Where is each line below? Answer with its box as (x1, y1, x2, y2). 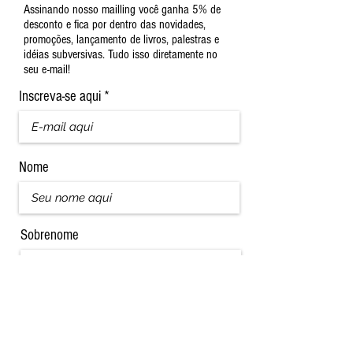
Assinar (109, 307, 150, 326)
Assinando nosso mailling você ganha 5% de (24, 2, 221, 17)
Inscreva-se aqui (19, 87, 101, 105)
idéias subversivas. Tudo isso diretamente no (24, 46, 217, 61)
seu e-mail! (24, 61, 70, 76)
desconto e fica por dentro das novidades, (24, 17, 206, 32)
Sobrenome (20, 226, 79, 243)
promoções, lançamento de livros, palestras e (24, 32, 219, 46)
